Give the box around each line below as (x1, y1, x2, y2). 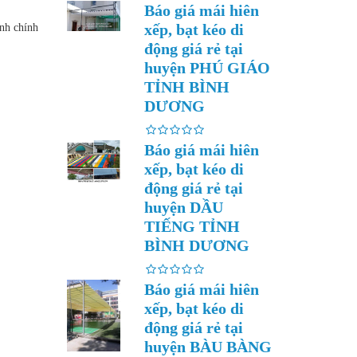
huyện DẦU (144, 198, 223, 216)
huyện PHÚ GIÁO (144, 59, 270, 76)
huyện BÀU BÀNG (144, 338, 272, 355)
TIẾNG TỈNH (144, 218, 240, 235)
